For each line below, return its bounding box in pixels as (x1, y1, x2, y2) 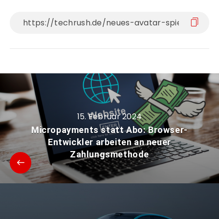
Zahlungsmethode (69, 149, 149, 160)
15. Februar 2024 (77, 111, 142, 123)
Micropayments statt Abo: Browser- (31, 125, 188, 135)
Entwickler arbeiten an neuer (48, 137, 171, 148)
